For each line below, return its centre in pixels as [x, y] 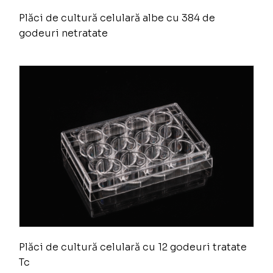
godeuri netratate [64, 34]
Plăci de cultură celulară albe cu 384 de [117, 18]
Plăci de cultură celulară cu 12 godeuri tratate [133, 247]
